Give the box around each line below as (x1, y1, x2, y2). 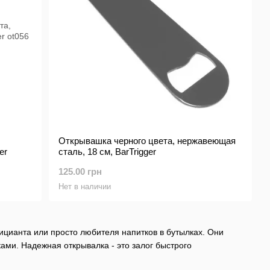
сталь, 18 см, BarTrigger (58, 146, 157, 157)
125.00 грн (58, 166, 102, 177)
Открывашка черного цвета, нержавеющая (58, 136, 236, 146)
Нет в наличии (58, 182, 111, 191)
